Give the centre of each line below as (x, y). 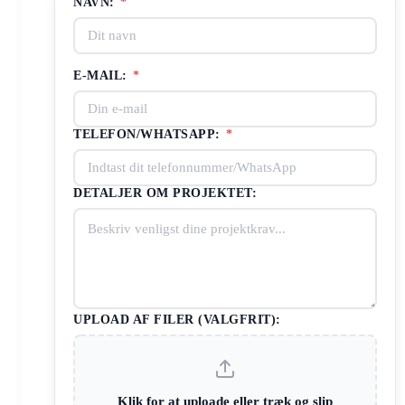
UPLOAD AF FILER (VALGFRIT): (177, 319)
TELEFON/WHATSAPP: (149, 134)
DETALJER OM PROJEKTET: (165, 193)
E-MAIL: (102, 75)
